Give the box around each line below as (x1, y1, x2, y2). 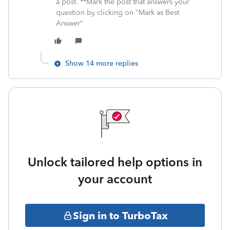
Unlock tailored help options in (28, 155, 202, 169)
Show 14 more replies (65, 59, 138, 68)
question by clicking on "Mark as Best (56, 8, 179, 17)
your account (78, 171, 152, 186)
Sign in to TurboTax (72, 209, 168, 222)
